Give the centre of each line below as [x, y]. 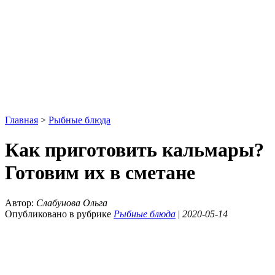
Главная [21, 120]
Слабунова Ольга [72, 203]
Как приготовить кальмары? [134, 150]
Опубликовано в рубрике [59, 214]
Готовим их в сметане [100, 173]
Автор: [21, 203]
